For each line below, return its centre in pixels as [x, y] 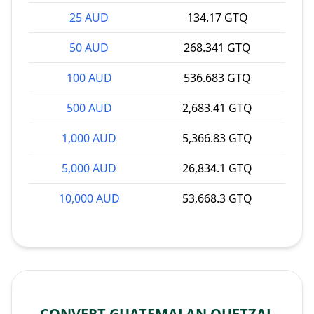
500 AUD [89, 108]
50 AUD [89, 48]
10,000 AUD [89, 198]
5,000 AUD [89, 168]
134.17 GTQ [217, 18]
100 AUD [89, 78]
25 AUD [89, 18]
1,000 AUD [89, 138]
